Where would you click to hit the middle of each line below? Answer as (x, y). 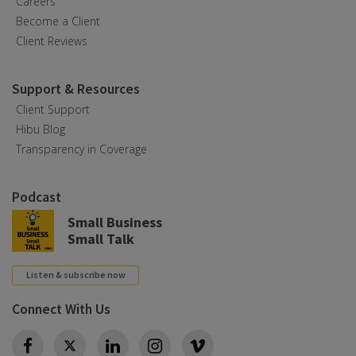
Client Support (53, 110)
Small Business (115, 222)
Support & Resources (76, 89)
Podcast (37, 197)
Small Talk (101, 239)
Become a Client (58, 21)
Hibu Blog (41, 130)
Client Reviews (52, 41)
